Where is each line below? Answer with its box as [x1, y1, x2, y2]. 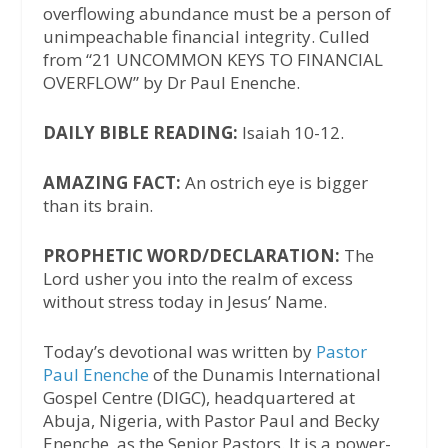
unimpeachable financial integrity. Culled [42, 24, 370, 48]
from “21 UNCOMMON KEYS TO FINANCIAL [42, 47, 383, 71]
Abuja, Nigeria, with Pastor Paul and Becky [42, 409, 380, 433]
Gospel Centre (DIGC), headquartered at [42, 386, 355, 410]
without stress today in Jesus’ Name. [42, 290, 327, 314]
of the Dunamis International [148, 363, 381, 387]
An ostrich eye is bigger [180, 171, 368, 195]
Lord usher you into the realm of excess [42, 267, 353, 291]
